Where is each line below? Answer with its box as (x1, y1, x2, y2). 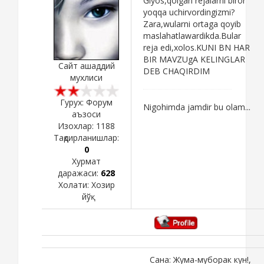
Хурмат (72, 155, 101, 167)
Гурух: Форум (60, 96, 113, 108)
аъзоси (72, 108, 101, 120)
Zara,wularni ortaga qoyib (143, 18, 241, 29)
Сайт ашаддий (58, 60, 115, 71)
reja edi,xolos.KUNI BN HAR (143, 41, 250, 53)
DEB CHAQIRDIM (143, 65, 210, 77)
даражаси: (58, 167, 101, 179)
